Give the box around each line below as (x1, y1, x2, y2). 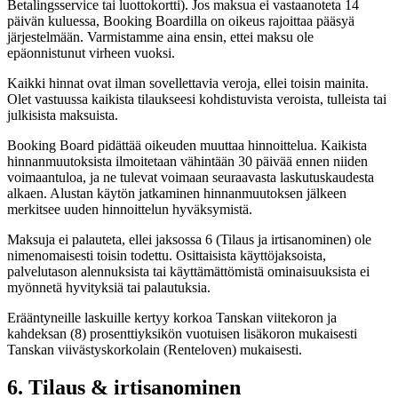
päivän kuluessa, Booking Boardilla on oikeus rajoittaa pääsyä (7, 13, 354, 29)
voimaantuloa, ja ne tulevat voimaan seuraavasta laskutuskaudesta (7, 170, 374, 186)
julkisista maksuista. (7, 107, 118, 123)
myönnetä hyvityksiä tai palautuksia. (7, 280, 211, 296)
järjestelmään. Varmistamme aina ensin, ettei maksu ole (7, 29, 314, 45)
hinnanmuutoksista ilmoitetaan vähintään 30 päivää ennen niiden (7, 154, 368, 170)
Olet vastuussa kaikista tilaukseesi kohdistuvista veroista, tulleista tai (7, 92, 386, 107)
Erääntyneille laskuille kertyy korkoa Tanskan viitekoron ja (7, 310, 337, 326)
